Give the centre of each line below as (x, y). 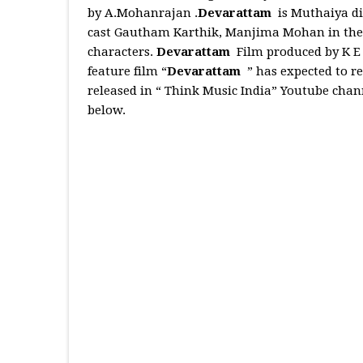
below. (106, 111)
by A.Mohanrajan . (142, 13)
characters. (122, 52)
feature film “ (127, 72)
